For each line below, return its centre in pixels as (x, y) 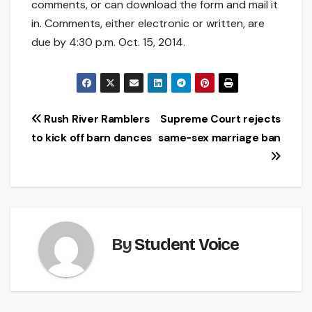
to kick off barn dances (92, 138)
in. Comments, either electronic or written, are (148, 24)
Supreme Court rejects (220, 119)
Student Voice (187, 245)
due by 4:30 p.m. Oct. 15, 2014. (108, 42)
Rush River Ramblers (95, 119)
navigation (83, 152)
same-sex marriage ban (219, 138)
